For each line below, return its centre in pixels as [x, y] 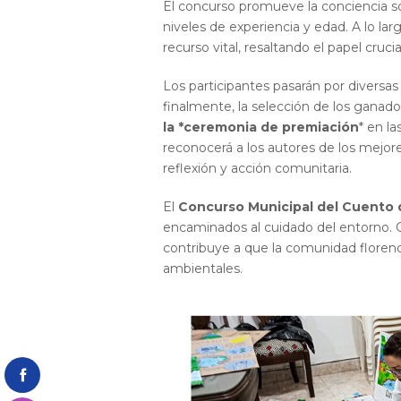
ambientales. [203, 269]
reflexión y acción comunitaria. [257, 168]
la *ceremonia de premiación [261, 127]
